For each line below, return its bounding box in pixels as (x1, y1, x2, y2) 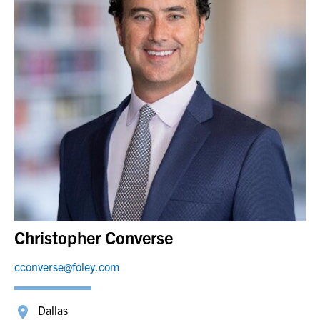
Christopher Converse (14, 226, 173, 249)
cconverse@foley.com (14, 259, 119, 274)
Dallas (38, 303, 68, 318)
